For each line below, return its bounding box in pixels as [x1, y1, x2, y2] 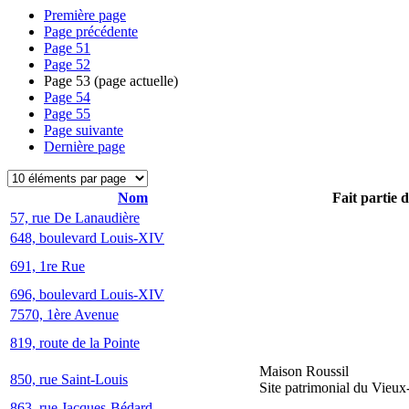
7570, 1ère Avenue [10, 307, 119, 322]
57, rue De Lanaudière [10, 210, 140, 225]
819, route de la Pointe [10, 335, 140, 351]
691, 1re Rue [10, 258, 85, 274]
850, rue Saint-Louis [10, 372, 128, 387]
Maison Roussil [259, 363, 349, 379]
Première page [44, 7, 126, 23]
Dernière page [44, 139, 125, 154]
